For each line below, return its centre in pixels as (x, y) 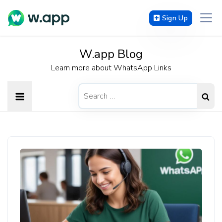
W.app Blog (111, 54)
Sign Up (175, 18)
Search (89, 88)
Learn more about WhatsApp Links (111, 68)
